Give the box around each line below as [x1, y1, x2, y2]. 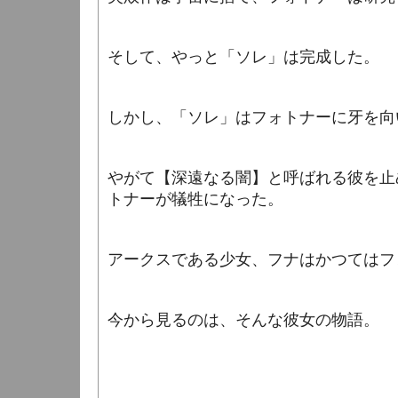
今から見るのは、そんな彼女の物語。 [107, 311, 379, 329]
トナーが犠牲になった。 [107, 190, 283, 208]
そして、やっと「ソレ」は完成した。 [107, 48, 379, 66]
